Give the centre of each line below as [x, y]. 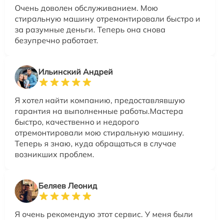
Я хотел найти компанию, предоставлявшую [100, 100]
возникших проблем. [55, 154]
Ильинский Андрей [76, 71]
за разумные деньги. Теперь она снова [90, 29]
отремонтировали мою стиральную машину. [99, 132]
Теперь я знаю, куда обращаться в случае [96, 143]
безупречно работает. [56, 40]
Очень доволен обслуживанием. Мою [86, 8]
